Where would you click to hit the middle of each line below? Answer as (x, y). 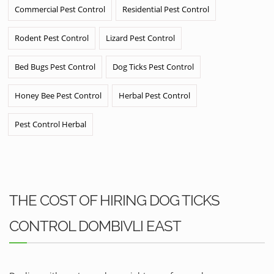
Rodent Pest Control (52, 38)
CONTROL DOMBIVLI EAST (95, 226)
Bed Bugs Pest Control (55, 66)
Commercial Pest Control (60, 9)
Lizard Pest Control (140, 38)
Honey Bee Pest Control (58, 95)
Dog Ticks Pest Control (153, 66)
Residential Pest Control (166, 9)
